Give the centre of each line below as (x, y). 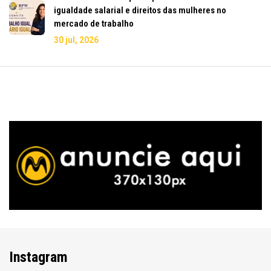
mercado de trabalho (94, 23)
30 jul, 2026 (76, 40)
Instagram (38, 257)
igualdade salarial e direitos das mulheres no (140, 10)
